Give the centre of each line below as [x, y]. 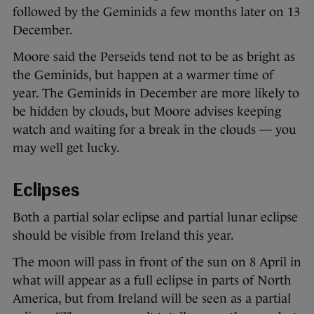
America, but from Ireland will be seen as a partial [152, 299]
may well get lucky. [68, 148]
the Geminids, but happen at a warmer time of [143, 75]
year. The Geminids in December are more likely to [156, 94]
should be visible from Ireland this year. [125, 236]
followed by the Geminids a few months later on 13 [156, 12]
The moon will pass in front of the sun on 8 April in [157, 262]
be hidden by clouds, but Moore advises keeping [147, 112]
